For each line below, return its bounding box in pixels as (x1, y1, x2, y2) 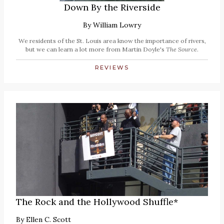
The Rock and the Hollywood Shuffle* (16, 195, 178, 207)
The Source (166, 45, 197, 53)
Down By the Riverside (63, 1, 160, 13)
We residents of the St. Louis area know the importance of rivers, (18, 36, 206, 44)
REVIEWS (94, 63, 129, 71)
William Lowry (93, 20, 141, 29)
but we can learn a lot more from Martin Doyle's (25, 45, 166, 53)
